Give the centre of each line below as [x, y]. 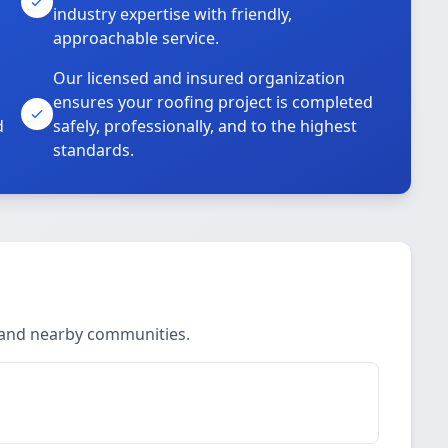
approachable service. [136, 38]
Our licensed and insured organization [199, 78]
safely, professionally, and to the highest [205, 126]
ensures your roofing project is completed [213, 102]
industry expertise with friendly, [173, 14]
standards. [94, 150]
